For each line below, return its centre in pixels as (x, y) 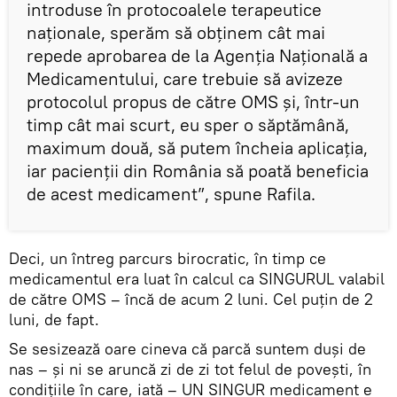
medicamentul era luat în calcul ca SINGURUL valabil (197, 279)
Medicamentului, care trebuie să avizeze (185, 79)
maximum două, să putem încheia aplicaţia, (197, 148)
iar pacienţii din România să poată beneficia (198, 171)
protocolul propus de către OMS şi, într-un (193, 102)
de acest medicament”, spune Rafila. (171, 194)
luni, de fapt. (56, 320)
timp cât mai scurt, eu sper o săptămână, (188, 125)
